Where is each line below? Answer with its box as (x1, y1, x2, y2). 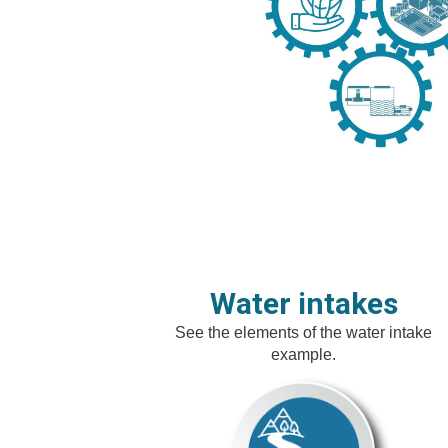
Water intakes (209, 286, 398, 321)
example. (271, 346, 337, 363)
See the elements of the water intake (175, 324, 433, 341)
